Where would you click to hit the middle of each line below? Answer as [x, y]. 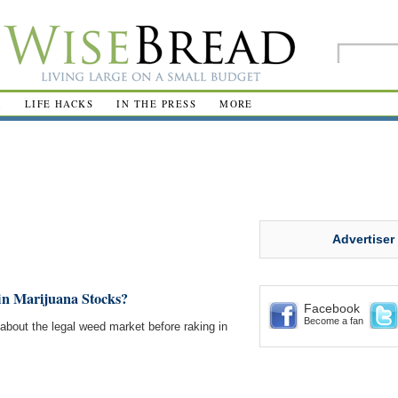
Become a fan [334, 321]
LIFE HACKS [59, 103]
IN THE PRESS [157, 103]
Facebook [332, 308]
